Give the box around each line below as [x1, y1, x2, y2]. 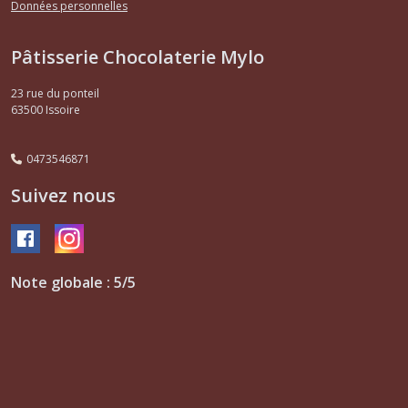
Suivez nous [11, 182, 116, 208]
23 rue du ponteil [11, 85, 99, 101]
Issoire [46, 101, 80, 117]
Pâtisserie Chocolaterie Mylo [11, 44, 264, 69]
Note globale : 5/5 [11, 271, 136, 292]
